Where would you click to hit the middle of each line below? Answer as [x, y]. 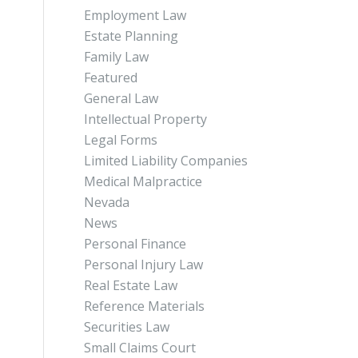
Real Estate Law [131, 285]
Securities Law [127, 327]
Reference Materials [145, 306]
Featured [111, 78]
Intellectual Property [146, 119]
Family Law [117, 57]
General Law [121, 98]
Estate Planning [131, 36]
